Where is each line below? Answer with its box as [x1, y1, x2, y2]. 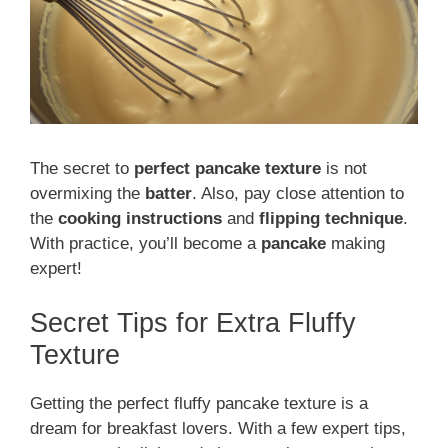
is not [321, 159, 367, 179]
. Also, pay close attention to [192, 184, 404, 204]
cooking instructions [58, 209, 222, 229]
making [326, 234, 385, 254]
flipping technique [259, 209, 403, 229]
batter [145, 184, 192, 204]
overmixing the [30, 184, 145, 204]
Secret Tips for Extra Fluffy [30, 307, 356, 338]
